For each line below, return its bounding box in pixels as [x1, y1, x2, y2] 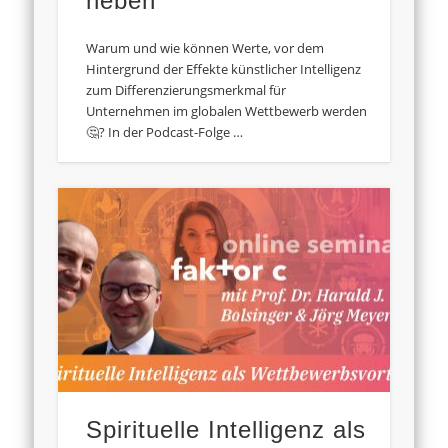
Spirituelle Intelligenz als [86, 416, 367, 444]
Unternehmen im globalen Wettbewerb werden [86, 102, 368, 121]
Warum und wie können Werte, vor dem [86, 39, 325, 58]
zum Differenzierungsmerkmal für [86, 81, 287, 100]
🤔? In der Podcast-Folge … [86, 123, 244, 142]
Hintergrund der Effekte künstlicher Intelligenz [86, 60, 362, 79]
